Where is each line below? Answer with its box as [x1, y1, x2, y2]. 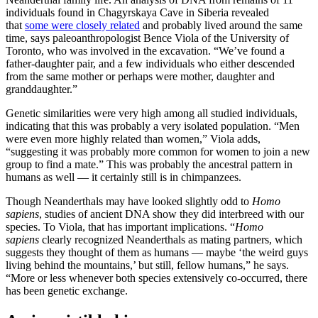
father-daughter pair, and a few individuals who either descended [6, 57, 295, 70]
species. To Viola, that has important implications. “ [6, 221, 235, 234]
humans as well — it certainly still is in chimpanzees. [6, 171, 241, 184]
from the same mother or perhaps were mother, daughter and [6, 70, 275, 83]
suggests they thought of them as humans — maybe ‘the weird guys [6, 246, 308, 259]
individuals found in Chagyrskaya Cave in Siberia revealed [6, 6, 269, 19]
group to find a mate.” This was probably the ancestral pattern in [6, 158, 292, 171]
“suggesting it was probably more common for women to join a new [6, 146, 310, 158]
